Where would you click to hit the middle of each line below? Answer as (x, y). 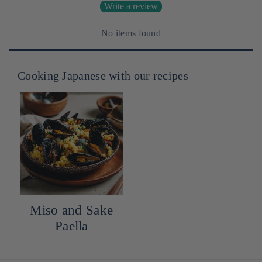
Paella (71, 226)
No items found (131, 33)
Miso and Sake (72, 210)
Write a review (131, 6)
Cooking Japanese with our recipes (103, 76)
